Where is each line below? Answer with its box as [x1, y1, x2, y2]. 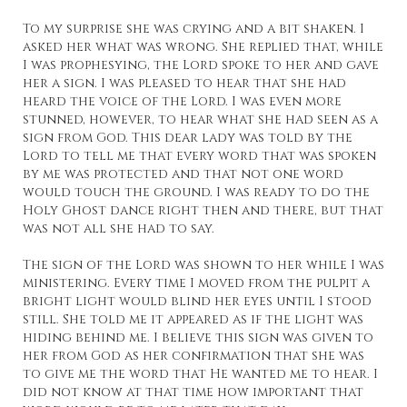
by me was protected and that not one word [23, 165, 343, 184]
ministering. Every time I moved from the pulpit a [23, 274, 370, 293]
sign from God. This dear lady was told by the [23, 129, 352, 147]
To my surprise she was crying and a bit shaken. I [23, 20, 364, 38]
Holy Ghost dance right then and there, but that [23, 202, 383, 220]
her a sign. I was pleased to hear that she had [23, 74, 346, 93]
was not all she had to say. [23, 220, 214, 238]
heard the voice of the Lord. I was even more [23, 93, 342, 111]
